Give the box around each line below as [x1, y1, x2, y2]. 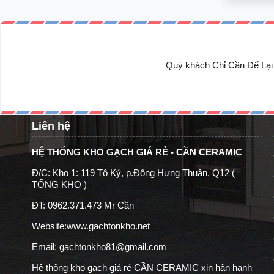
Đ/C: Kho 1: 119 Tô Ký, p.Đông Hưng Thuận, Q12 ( [32, 167, 235, 178]
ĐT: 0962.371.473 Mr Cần [32, 199, 134, 210]
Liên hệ [32, 119, 70, 132]
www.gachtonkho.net [67, 220, 150, 231]
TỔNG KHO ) [32, 179, 87, 190]
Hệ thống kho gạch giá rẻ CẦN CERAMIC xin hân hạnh [32, 262, 252, 273]
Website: [32, 220, 67, 231]
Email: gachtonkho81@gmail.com [32, 241, 166, 252]
